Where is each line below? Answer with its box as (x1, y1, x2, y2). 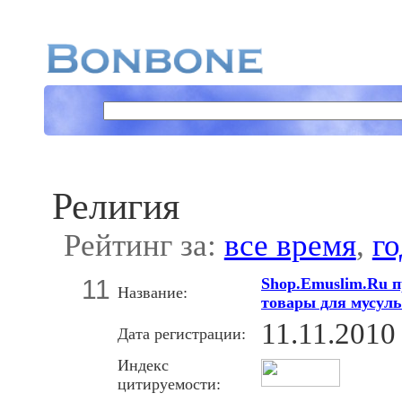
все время (223, 228, 356, 264)
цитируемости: (118, 374, 221, 393)
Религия (51, 185, 179, 228)
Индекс (118, 355, 169, 374)
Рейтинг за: (63, 228, 224, 264)
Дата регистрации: (118, 324, 246, 343)
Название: (118, 283, 188, 301)
